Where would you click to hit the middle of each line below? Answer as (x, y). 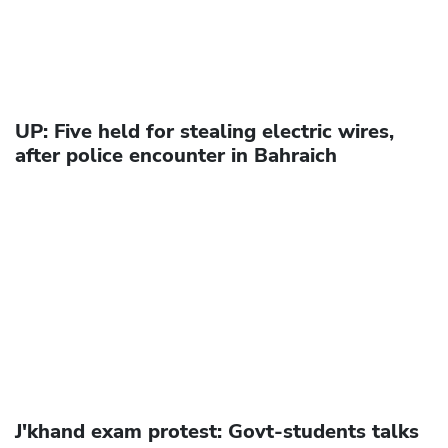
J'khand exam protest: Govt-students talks (217, 432)
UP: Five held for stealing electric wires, (204, 132)
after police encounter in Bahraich (176, 156)
